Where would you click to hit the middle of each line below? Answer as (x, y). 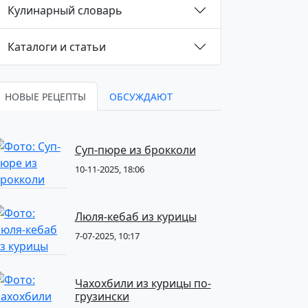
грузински (102, 296)
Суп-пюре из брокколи (135, 150)
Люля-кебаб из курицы (135, 217)
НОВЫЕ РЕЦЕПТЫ (45, 97)
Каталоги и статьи (57, 46)
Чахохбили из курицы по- (143, 283)
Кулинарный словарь (65, 10)
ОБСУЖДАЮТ (141, 97)
